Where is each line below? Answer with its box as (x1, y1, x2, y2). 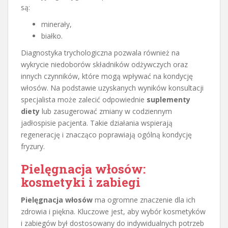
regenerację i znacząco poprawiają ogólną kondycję (21, 129, 192, 139)
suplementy (147, 94, 190, 104)
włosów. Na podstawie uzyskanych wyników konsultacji (21, 82, 204, 93)
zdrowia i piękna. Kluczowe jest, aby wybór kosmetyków (21, 206, 206, 216)
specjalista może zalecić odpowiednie (21, 94, 147, 104)
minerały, (41, 19, 72, 29)
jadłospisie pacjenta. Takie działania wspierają (21, 118, 173, 128)
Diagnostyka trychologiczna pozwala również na (21, 47, 180, 58)
